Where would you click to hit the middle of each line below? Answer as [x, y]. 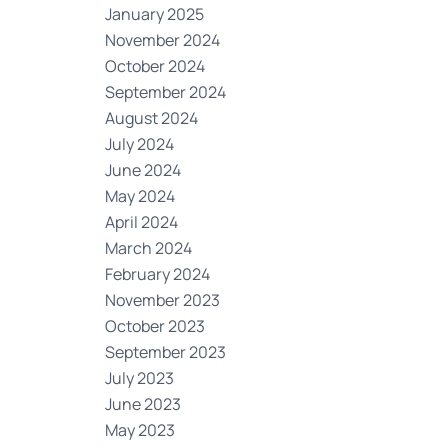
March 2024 [149, 248]
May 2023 [140, 430]
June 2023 [143, 404]
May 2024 [140, 196]
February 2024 [158, 274]
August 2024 [152, 118]
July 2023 [140, 378]
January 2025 [155, 14]
